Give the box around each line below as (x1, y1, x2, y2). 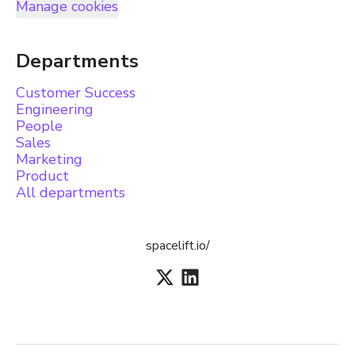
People (16, 116, 63, 136)
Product (16, 166, 69, 185)
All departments (16, 183, 125, 202)
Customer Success (16, 83, 136, 102)
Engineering (16, 100, 94, 119)
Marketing (16, 150, 82, 169)
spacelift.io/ (145, 237, 210, 254)
